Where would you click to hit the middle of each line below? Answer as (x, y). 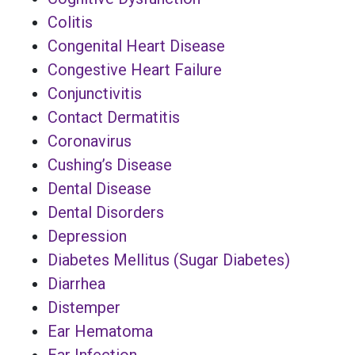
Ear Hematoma (100, 331)
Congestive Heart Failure (135, 69)
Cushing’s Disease (110, 164)
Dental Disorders (106, 212)
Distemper (84, 307)
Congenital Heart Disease (136, 46)
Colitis (70, 22)
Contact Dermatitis (114, 117)
